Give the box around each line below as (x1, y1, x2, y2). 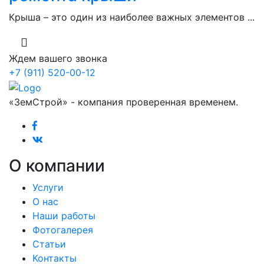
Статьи (32, 237, 66, 250)
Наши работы (32, 209, 95, 222)
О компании (9, 155, 105, 176)
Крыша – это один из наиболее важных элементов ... (9, 11, 255, 24)
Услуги (32, 181, 64, 193)
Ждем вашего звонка (9, 52, 107, 65)
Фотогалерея (32, 223, 93, 236)
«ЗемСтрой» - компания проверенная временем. (9, 95, 238, 108)
